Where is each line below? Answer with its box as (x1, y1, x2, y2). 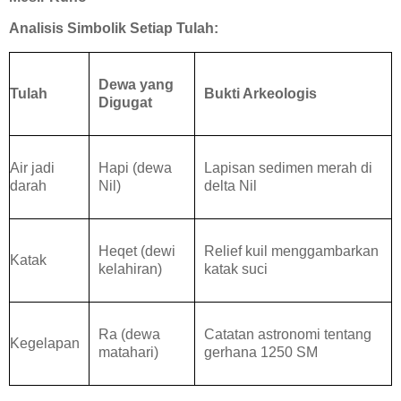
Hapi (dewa (98, 160, 172, 176)
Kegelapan (10, 336, 80, 352)
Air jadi (10, 160, 55, 176)
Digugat (98, 95, 152, 111)
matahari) (98, 345, 158, 361)
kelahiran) (98, 261, 162, 277)
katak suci (204, 261, 268, 277)
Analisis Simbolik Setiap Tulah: (9, 21, 218, 37)
